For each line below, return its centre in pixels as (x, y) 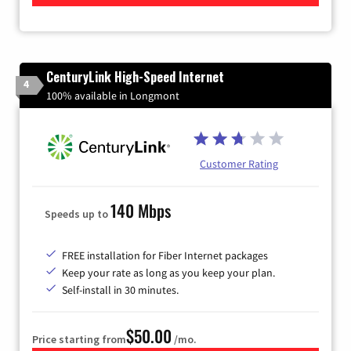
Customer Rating (239, 163)
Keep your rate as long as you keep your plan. (168, 272)
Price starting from (79, 339)
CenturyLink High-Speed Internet (135, 77)
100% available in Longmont (113, 96)
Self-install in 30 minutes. (120, 289)
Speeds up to (78, 213)
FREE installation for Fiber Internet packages (165, 255)
